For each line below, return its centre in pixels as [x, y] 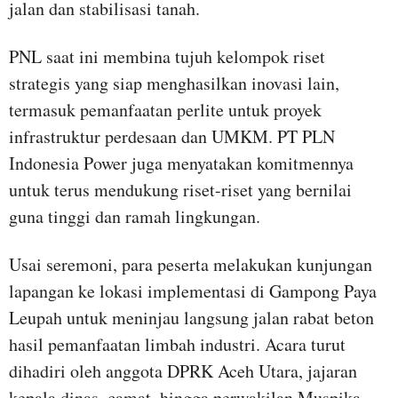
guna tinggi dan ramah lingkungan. [135, 216]
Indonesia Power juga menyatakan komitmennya [181, 163]
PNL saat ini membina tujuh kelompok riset [167, 56]
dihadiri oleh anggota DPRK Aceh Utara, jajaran [183, 370]
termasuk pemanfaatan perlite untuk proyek [165, 109]
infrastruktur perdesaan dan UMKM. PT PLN [172, 136]
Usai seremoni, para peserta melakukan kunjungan [191, 264]
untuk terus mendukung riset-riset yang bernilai [180, 189]
